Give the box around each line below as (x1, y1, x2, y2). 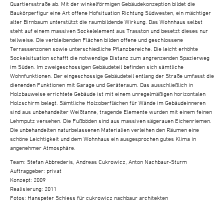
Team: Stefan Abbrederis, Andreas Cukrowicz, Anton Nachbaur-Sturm (10, 158, 187, 165)
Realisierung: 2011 (10, 185, 56, 192)
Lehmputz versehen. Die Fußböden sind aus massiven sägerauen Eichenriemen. (10, 117, 211, 124)
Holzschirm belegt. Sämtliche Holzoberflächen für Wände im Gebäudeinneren (10, 99, 205, 106)
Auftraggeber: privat (10, 167, 61, 174)
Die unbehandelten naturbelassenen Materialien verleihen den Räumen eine (10, 126, 199, 133)
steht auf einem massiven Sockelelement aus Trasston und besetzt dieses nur (10, 27, 208, 34)
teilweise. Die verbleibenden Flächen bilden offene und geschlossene (10, 36, 183, 43)
